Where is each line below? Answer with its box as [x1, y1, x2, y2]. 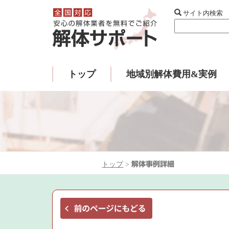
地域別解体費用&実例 [126, 68, 217, 79]
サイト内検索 [181, 9, 223, 17]
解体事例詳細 [131, 161, 175, 168]
